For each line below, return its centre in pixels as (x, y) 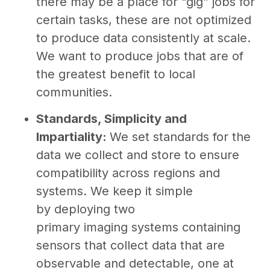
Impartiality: (73, 137)
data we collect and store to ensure (138, 155)
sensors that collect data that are (130, 246)
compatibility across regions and (128, 173)
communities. (74, 92)
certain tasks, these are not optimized (144, 20)
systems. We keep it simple (115, 191)
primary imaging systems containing (138, 228)
